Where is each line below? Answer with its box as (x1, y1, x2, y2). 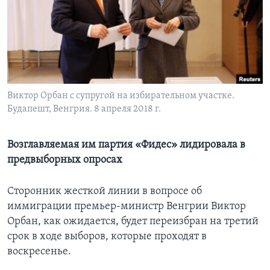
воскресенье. (7, 246, 71, 258)
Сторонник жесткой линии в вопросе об (7, 186, 202, 198)
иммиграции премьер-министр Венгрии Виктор (7, 201, 246, 213)
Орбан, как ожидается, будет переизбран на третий (7, 216, 259, 228)
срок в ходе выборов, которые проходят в (7, 231, 207, 243)
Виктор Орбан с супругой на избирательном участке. (7, 91, 234, 101)
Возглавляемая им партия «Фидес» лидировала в (7, 139, 245, 151)
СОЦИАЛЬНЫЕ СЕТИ (11, 49, 82, 58)
